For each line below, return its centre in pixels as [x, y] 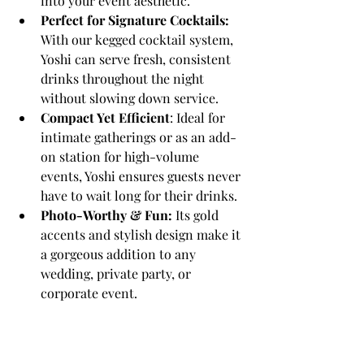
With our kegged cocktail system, [139, 39]
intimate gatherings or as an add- [139, 136]
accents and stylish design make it [142, 234]
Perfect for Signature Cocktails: [135, 19]
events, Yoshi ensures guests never [142, 175]
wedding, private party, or [117, 273]
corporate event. [89, 292]
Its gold [197, 214]
